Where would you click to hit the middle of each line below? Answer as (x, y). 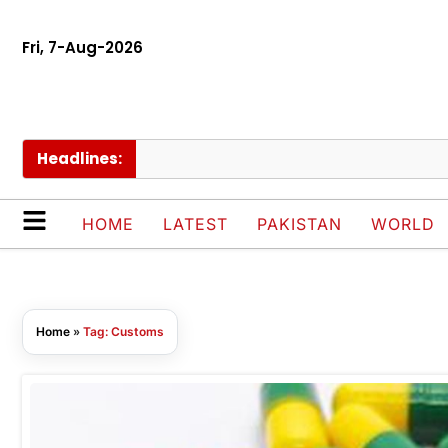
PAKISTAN (299, 224)
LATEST (195, 224)
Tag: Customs (123, 332)
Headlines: (79, 159)
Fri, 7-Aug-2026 (82, 47)
